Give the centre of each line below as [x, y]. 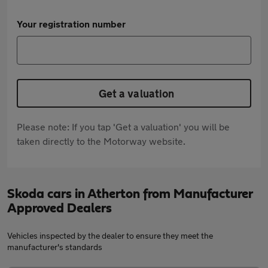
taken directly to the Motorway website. [101, 141]
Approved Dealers [60, 208]
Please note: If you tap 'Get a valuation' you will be [123, 127]
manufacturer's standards [55, 247]
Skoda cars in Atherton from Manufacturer [130, 194]
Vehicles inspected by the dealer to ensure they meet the [110, 235]
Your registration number [71, 24]
